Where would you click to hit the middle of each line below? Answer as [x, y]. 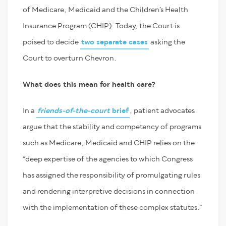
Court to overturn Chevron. [70, 58]
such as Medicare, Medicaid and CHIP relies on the [109, 143]
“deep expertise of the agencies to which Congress [108, 159]
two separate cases [115, 42]
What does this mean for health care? [89, 84]
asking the [167, 42]
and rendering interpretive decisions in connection [109, 191]
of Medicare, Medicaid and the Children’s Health [105, 10]
